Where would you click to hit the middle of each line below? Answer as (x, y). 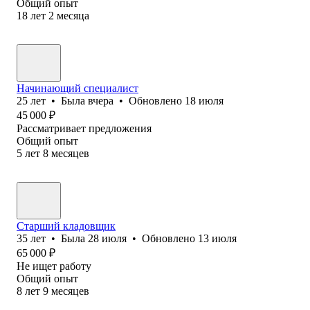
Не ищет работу (54, 266)
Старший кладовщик (66, 226)
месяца (73, 15)
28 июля (107, 238)
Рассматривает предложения (84, 128)
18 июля (204, 100)
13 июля (217, 238)
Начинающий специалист (77, 88)
